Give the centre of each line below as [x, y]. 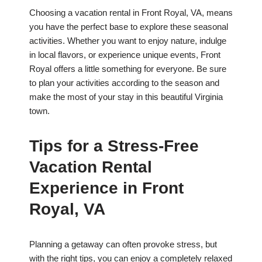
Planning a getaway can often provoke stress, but [123, 244]
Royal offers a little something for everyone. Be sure [128, 69]
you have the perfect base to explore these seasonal [129, 27]
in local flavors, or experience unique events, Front [125, 55]
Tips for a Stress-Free [114, 146]
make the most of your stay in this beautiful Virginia [126, 97]
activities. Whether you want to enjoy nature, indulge [128, 41]
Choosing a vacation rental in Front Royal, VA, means [131, 13]
